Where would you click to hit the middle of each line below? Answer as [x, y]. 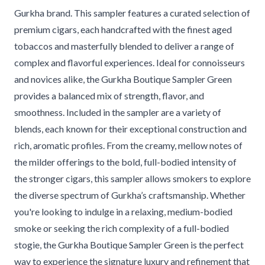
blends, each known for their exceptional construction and [130, 129]
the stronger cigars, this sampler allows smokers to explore [132, 178]
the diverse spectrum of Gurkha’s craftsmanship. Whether [130, 195]
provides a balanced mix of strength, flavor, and [109, 96]
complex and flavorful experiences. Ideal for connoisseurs [130, 62]
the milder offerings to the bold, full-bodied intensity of [125, 162]
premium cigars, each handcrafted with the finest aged [123, 29]
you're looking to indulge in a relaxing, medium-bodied [123, 211]
